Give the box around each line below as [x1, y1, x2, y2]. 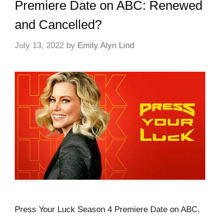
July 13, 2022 [15, 41, 64, 51]
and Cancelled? [15, 17, 102, 32]
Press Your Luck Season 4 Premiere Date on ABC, [15, 204, 200, 214]
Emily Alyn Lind [78, 41, 134, 51]
